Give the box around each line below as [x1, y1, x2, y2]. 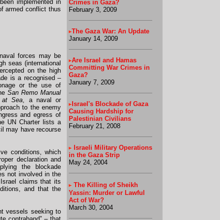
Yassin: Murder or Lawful [69, 189, 145, 196]
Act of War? [69, 196, 104, 204]
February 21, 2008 [69, 122, 120, 130]
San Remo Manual [7, 89, 61, 96]
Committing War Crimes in [69, 64, 150, 71]
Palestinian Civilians [69, 115, 131, 122]
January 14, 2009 [69, 35, 118, 42]
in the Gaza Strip [69, 151, 120, 159]
